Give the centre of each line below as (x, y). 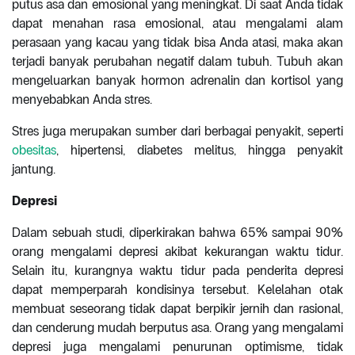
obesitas (34, 150)
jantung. (34, 169)
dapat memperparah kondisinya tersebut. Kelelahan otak (177, 289)
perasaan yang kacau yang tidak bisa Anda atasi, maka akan (177, 42)
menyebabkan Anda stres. (82, 99)
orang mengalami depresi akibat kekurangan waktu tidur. (177, 251)
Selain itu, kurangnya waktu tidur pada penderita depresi (177, 270)
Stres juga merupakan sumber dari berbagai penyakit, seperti (177, 131)
